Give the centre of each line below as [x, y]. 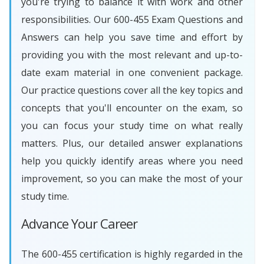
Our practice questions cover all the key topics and [132, 90]
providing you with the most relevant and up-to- [132, 55]
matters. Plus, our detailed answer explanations [132, 143]
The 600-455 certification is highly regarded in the [132, 254]
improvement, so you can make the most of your [132, 179]
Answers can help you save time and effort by [132, 37]
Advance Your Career [79, 224]
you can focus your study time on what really [132, 126]
